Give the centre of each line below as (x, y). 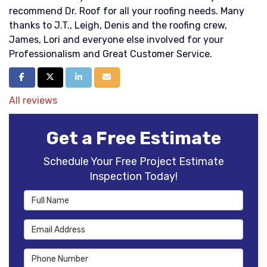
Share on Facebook (58, 77)
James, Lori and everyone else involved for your (116, 40)
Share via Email (134, 77)
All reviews (33, 100)
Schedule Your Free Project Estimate (133, 162)
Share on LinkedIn (111, 77)
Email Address (58, 226)
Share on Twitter (82, 77)
